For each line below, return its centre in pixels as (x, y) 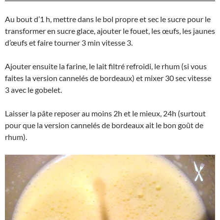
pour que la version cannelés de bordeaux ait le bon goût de (104, 125)
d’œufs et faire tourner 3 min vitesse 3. (69, 42)
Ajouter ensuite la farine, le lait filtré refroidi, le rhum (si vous (106, 66)
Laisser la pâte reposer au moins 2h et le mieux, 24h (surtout (105, 113)
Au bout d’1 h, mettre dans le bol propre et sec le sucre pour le (108, 19)
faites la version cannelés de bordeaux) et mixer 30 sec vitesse (108, 78)
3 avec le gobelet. (33, 89)
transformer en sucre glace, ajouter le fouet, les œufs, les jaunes (110, 30)
